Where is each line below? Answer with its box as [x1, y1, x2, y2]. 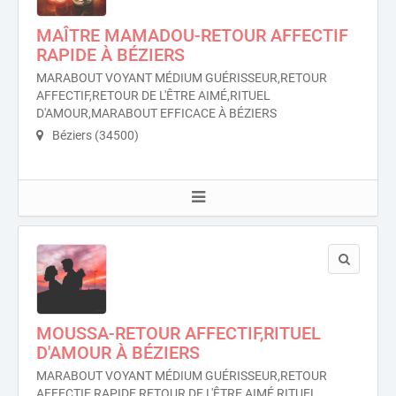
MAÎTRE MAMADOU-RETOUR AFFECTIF [36, 25, 348, 47]
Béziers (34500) [49, 128, 139, 143]
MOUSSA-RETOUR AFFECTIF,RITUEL [36, 323, 321, 345]
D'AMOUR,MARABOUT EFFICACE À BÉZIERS [36, 106, 277, 121]
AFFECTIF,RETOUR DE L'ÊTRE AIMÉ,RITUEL [36, 88, 270, 103]
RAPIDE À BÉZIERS [36, 44, 185, 66]
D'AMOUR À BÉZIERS [36, 342, 200, 364]
